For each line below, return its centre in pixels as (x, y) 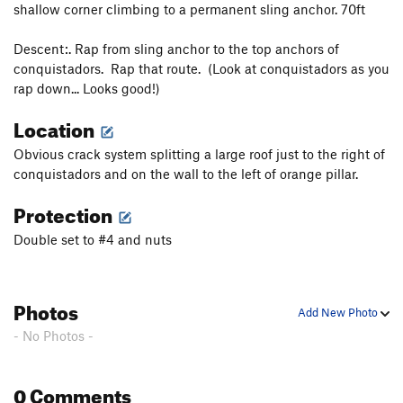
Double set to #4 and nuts (93, 240)
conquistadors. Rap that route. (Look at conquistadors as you (201, 69)
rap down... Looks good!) (87, 89)
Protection (65, 212)
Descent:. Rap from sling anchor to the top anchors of (176, 49)
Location (56, 127)
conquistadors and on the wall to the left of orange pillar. (186, 174)
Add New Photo (339, 313)
